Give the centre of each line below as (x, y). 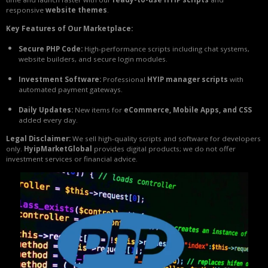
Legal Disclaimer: (38, 139)
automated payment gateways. (71, 90)
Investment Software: (60, 80)
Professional (124, 80)
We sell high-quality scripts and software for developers (166, 139)
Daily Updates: (46, 110)
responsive (26, 10)
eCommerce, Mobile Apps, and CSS (188, 110)
